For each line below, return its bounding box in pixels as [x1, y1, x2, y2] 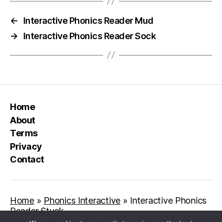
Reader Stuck [10, 206, 64, 216]
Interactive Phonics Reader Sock [23, 30, 156, 41]
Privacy [10, 141, 42, 152]
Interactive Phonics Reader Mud [23, 15, 154, 26]
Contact [10, 154, 44, 165]
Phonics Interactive [44, 195, 120, 206]
